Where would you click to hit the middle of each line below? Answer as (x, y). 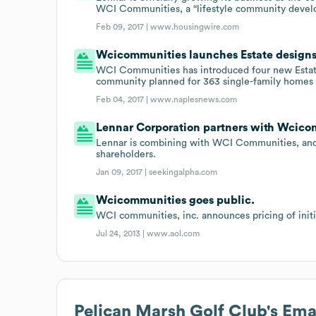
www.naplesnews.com (194, 99)
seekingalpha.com (183, 172)
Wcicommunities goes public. (176, 200)
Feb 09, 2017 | (123, 26)
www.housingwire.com (195, 26)
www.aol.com (174, 233)
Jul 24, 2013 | (122, 233)
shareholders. (126, 154)
